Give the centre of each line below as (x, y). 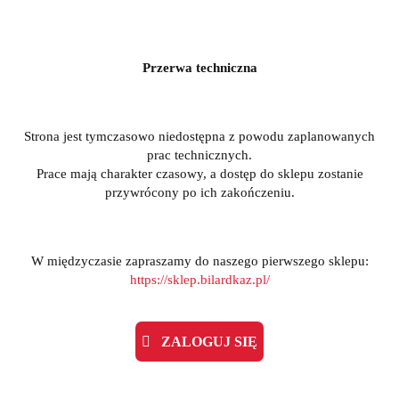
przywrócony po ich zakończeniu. (199, 192)
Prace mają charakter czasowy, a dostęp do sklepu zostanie (199, 173)
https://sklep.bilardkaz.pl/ (199, 279)
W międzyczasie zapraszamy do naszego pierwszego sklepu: (199, 261)
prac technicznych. (199, 155)
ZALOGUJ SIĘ (204, 341)
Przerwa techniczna (199, 67)
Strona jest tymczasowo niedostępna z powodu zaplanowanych (199, 136)
